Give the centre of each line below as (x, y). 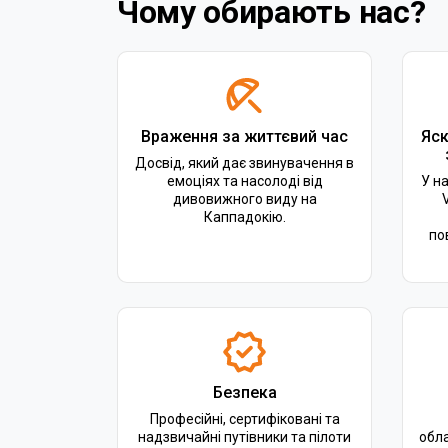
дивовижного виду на (244, 199)
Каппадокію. (244, 217)
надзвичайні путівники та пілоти (244, 437)
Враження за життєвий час (244, 136)
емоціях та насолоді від (244, 181)
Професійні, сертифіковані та (244, 419)
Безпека (244, 392)
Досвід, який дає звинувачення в (244, 163)
